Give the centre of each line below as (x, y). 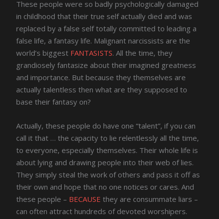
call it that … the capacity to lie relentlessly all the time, (108, 138)
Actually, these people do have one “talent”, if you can (106, 125)
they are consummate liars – (150, 199)
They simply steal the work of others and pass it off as (108, 174)
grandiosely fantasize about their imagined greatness (106, 65)
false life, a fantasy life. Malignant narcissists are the (103, 40)
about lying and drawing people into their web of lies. (105, 162)
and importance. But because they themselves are (101, 77)
